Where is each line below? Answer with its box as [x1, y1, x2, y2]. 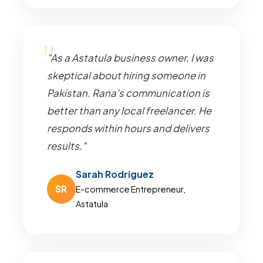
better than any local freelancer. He [47, 104, 211, 117]
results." [47, 140, 86, 152]
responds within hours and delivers [47, 122, 210, 134]
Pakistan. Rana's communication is [47, 87, 210, 99]
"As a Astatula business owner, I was [47, 52, 214, 64]
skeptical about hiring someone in [47, 69, 205, 82]
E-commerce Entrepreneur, [75, 184, 186, 194]
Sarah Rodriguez [75, 168, 154, 180]
